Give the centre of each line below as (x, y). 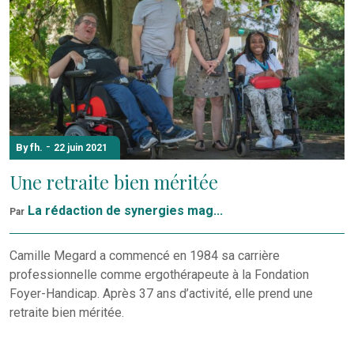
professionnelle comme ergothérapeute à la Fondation (159, 274)
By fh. (29, 148)
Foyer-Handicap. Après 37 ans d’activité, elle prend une (161, 293)
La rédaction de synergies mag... (125, 210)
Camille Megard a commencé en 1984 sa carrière (145, 255)
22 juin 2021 (81, 148)
